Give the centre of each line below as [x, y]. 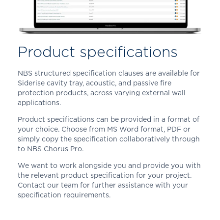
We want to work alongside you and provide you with [109, 165]
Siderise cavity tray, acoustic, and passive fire [94, 82]
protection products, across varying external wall [101, 92]
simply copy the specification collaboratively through [109, 138]
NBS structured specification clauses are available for [109, 73]
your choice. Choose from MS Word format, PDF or [104, 129]
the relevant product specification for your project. [104, 175]
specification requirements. [65, 194]
